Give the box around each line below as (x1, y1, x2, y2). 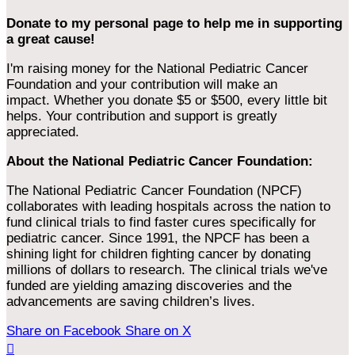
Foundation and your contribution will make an (6, 76, 277, 92)
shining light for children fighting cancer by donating (6, 246, 311, 261)
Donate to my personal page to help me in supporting (6, 15, 342, 31)
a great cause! (6, 31, 95, 47)
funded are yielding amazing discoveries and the (6, 277, 292, 293)
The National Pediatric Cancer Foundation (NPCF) (6, 182, 302, 198)
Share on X (125, 323, 191, 338)
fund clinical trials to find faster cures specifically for (6, 214, 316, 230)
